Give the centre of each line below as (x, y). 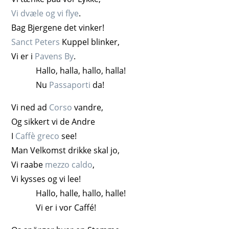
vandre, (88, 107)
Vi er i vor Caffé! (66, 207)
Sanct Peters (36, 42)
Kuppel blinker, (90, 42)
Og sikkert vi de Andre (53, 121)
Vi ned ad (30, 107)
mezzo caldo (69, 164)
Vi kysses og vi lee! (46, 179)
